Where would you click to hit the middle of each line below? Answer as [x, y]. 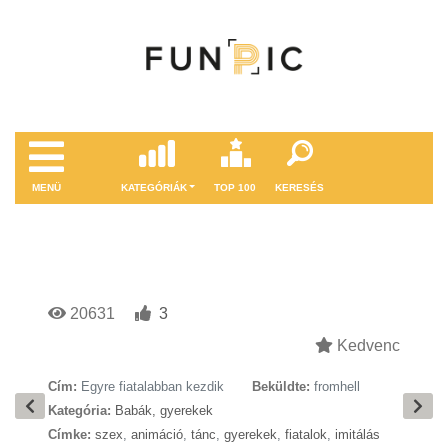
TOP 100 [235, 187]
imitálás [357, 434]
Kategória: [79, 410]
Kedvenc [366, 345]
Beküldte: [281, 386]
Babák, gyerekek [164, 410]
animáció [157, 434]
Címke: [69, 434]
